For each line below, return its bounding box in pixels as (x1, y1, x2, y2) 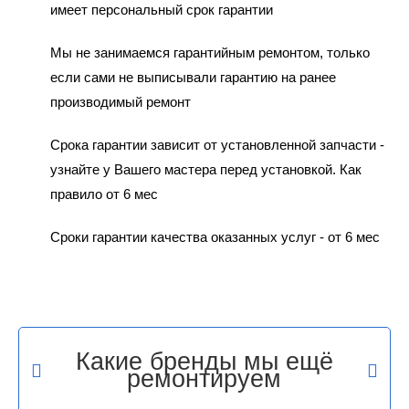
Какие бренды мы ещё (75, 347, 333, 375)
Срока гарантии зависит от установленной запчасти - (49, 136, 384, 152)
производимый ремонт (49, 93, 191, 110)
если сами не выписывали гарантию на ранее (49, 68, 336, 85)
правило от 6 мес (49, 185, 158, 202)
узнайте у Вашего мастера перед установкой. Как (49, 161, 362, 177)
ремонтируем (127, 364, 282, 393)
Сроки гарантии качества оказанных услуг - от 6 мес (49, 228, 380, 245)
